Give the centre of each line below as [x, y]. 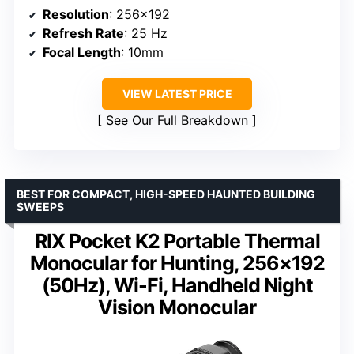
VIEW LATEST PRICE [177, 93]
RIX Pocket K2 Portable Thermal [177, 241]
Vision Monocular [177, 307]
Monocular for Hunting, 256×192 [177, 263]
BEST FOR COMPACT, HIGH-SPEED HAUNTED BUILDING [166, 194]
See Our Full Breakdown [177, 120]
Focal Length [82, 52]
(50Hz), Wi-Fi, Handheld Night [177, 285]
